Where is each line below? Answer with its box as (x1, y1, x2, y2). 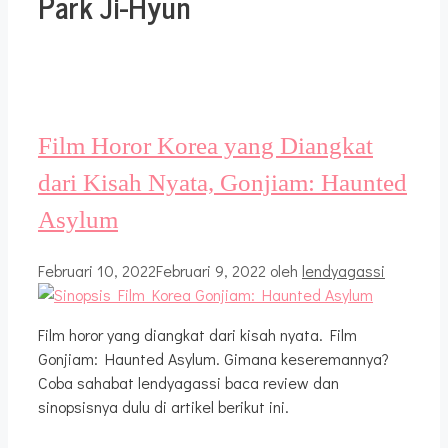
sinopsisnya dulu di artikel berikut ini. (38, 395, 289, 417)
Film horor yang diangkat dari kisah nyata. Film (38, 323, 357, 345)
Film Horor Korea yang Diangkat (38, 131, 373, 159)
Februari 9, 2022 (156, 259, 266, 281)
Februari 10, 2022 (38, 259, 156, 281)
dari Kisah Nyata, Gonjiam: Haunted (38, 168, 407, 196)
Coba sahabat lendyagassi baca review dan (38, 371, 339, 393)
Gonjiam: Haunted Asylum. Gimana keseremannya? (38, 347, 389, 369)
